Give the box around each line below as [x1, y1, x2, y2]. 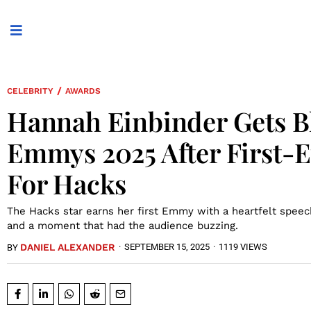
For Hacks [7, 165, 127, 201]
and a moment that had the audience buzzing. [7, 219, 238, 232]
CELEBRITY [7, 86, 53, 96]
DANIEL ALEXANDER [20, 241, 115, 253]
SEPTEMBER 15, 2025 [124, 241, 210, 252]
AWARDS [65, 86, 101, 96]
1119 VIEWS [219, 241, 267, 252]
